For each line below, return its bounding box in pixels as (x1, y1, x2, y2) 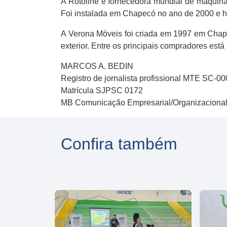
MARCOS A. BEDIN (61, 62, 133, 70)
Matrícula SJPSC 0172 (61, 86, 143, 95)
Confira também (61, 135, 177, 153)
